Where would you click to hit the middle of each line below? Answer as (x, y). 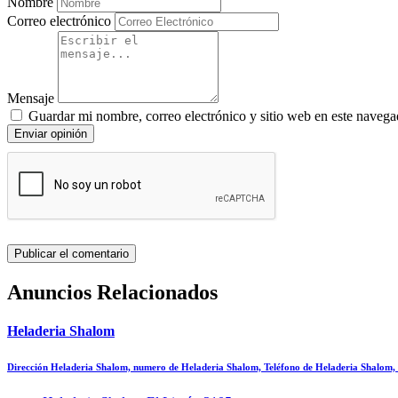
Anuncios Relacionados (112, 292)
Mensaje (31, 98)
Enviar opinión (51, 133)
